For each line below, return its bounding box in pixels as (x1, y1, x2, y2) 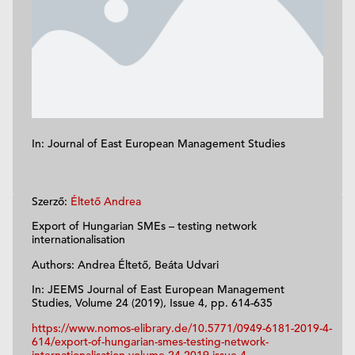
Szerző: (32, 193, 71, 208)
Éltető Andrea (71, 193, 141, 208)
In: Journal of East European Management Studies (32, 136, 285, 151)
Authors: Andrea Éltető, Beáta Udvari (32, 257, 219, 272)
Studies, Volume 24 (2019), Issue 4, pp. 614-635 (32, 296, 273, 311)
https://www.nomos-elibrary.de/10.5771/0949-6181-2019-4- (32, 320, 332, 335)
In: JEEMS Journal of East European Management (32, 282, 284, 297)
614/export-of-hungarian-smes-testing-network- (32, 334, 269, 349)
